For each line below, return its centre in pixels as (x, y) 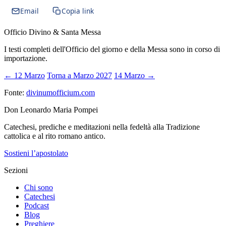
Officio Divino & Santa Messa (52, 32)
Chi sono (39, 187)
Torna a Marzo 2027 (79, 75)
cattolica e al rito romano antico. (55, 136)
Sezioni (16, 170)
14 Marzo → (134, 75)
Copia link (77, 11)
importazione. (26, 58)
